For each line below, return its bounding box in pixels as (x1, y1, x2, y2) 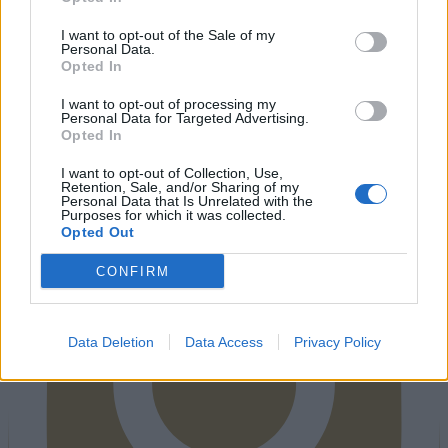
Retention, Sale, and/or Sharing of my (61, 179, 299, 195)
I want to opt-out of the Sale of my (61, 27, 275, 43)
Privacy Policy (293, 334, 381, 350)
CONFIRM (95, 263, 170, 279)
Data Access (184, 334, 263, 350)
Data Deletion (67, 334, 154, 350)
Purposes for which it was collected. (61, 207, 286, 223)
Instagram (193, 119, 255, 137)
